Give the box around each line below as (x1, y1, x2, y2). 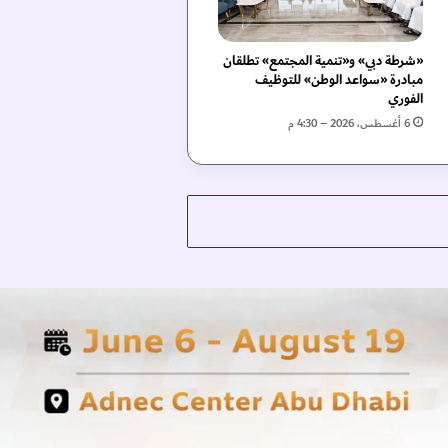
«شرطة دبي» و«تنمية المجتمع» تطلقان (222, 49, 423, 74)
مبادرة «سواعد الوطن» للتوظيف (254, 68, 423, 93)
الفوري (387, 87, 423, 112)
